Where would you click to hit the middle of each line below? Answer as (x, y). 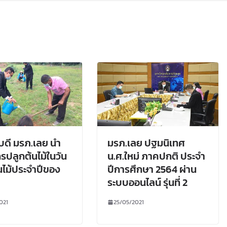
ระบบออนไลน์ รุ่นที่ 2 (147, 182)
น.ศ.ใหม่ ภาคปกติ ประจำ (156, 156)
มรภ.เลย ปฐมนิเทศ (146, 143)
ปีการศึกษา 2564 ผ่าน (152, 169)
